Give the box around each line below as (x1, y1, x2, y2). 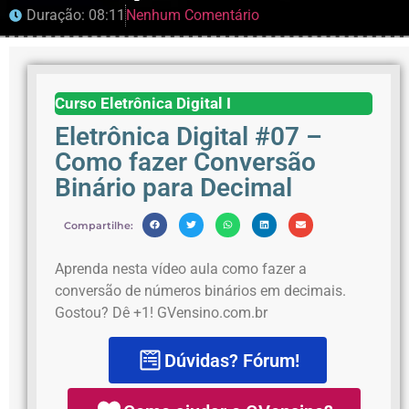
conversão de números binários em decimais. (55, 281, 346, 299)
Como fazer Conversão (55, 146, 316, 177)
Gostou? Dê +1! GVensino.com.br (55, 303, 267, 321)
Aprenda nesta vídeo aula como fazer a (55, 259, 307, 278)
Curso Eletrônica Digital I (55, 93, 231, 112)
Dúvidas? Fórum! (163, 349, 299, 372)
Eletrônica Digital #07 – (55, 121, 322, 152)
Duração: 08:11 (26, 5, 125, 24)
